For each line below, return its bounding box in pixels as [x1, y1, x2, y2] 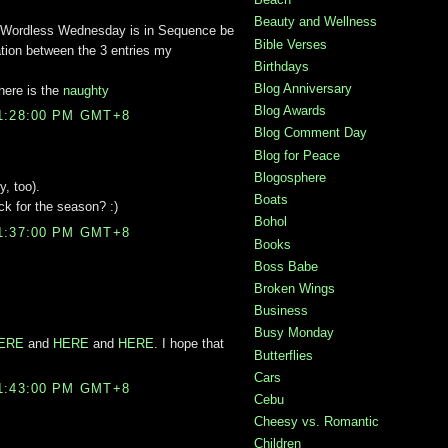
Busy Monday [254, 325, 334, 341]
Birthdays [254, 58, 309, 74]
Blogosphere [254, 169, 326, 185]
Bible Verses [254, 36, 327, 52]
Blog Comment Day [254, 125, 367, 141]
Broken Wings [254, 280, 335, 296]
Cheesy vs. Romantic [254, 414, 379, 430]
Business [254, 303, 308, 319]
